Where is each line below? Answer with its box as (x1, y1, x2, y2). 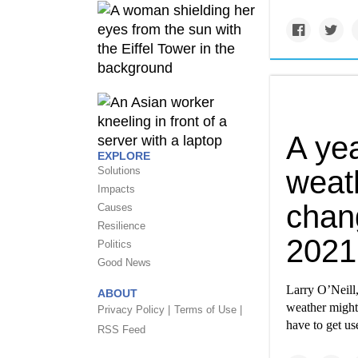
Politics (97, 237, 132, 250)
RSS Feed (97, 323, 145, 336)
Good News (97, 256, 151, 268)
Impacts (97, 182, 135, 195)
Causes (97, 201, 133, 213)
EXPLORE (97, 149, 150, 162)
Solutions (97, 164, 141, 177)
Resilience (97, 219, 145, 232)
